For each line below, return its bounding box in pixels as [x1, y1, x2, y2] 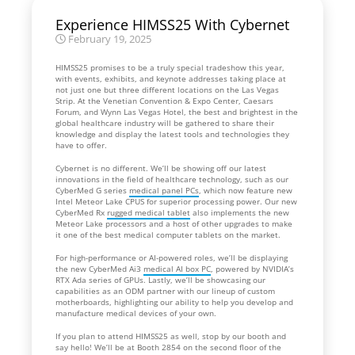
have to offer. [55, 139, 109, 151]
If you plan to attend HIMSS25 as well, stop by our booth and [55, 330, 286, 342]
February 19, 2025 [65, 32, 151, 46]
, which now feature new [199, 184, 292, 196]
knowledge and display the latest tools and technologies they [55, 128, 289, 139]
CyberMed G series [55, 184, 129, 196]
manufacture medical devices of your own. [55, 307, 221, 319]
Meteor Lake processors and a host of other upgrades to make [55, 217, 292, 229]
